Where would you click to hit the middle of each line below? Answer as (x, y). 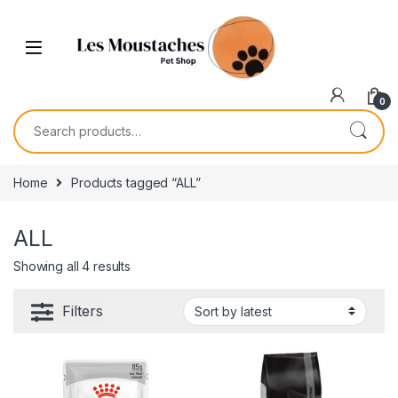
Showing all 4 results (72, 266)
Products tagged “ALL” (136, 182)
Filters (83, 310)
